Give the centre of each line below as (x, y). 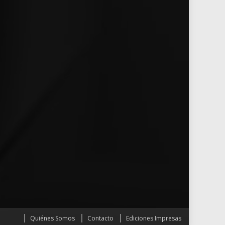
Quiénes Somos (52, 218)
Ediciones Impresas (154, 218)
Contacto (100, 218)
